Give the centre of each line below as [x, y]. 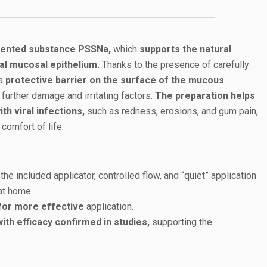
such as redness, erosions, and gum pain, [171, 111]
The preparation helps [205, 96]
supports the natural [185, 49]
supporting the [181, 222]
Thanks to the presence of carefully [174, 65]
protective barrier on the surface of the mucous [115, 80]
